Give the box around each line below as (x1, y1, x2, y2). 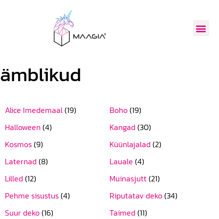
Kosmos (5, 138, 34, 150)
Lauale (109, 155, 135, 167)
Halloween (5, 121, 43, 133)
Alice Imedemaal (5, 104, 65, 116)
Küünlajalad (109, 138, 153, 150)
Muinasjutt (109, 173, 149, 184)
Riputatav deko (109, 190, 164, 201)
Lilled (5, 173, 25, 184)
